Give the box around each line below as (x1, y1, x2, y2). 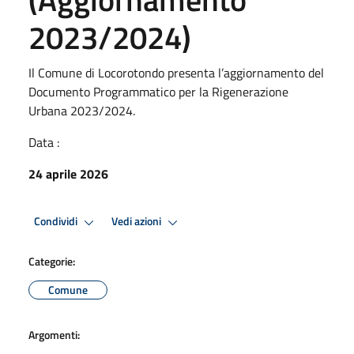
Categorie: (28, 252, 75, 269)
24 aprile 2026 (28, 164, 108, 183)
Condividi (34, 213, 80, 231)
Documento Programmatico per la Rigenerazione (28, 81, 288, 101)
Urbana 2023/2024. (28, 100, 135, 120)
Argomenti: (28, 326, 80, 343)
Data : (28, 132, 59, 152)
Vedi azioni (111, 213, 164, 231)
